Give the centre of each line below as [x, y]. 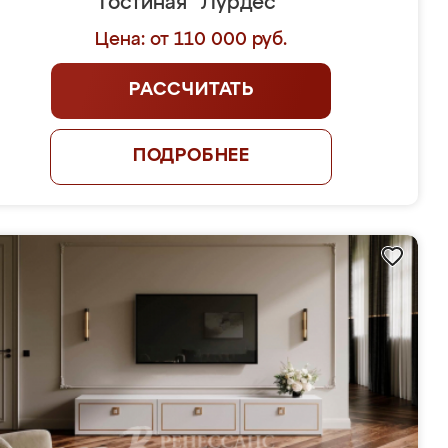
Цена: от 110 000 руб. [191, 40]
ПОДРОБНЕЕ [191, 156]
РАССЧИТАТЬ [191, 90]
